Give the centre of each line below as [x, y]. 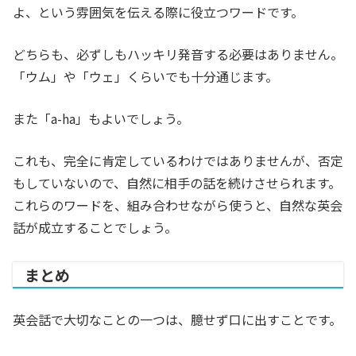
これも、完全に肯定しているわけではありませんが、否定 [178, 161]
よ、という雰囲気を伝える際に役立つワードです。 [158, 12]
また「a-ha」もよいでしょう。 [101, 119]
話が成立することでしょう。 [95, 228]
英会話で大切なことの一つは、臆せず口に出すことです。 [177, 320]
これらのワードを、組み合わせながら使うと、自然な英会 [178, 205]
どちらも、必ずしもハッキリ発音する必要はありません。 [178, 54]
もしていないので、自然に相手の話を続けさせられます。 [177, 183]
